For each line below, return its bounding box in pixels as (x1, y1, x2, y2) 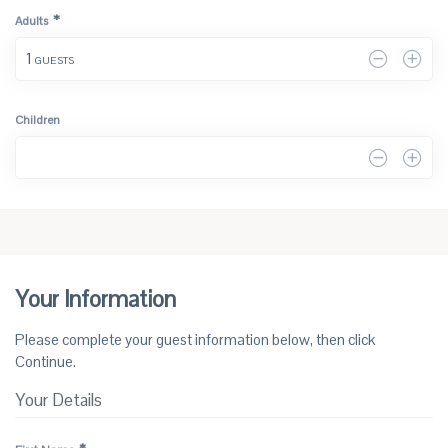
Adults (15, 12, 48, 29)
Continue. (15, 352, 76, 372)
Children (15, 111, 60, 128)
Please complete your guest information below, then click (15, 330, 375, 350)
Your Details (15, 389, 102, 412)
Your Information (15, 285, 176, 315)
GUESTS (31, 53, 74, 67)
